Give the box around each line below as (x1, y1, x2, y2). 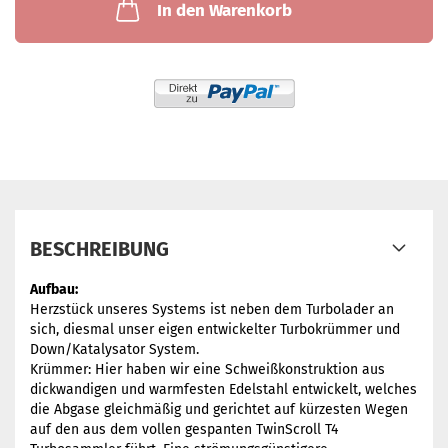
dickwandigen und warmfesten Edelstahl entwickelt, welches (30, 381, 417, 398)
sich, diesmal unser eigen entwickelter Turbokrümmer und (30, 321, 400, 338)
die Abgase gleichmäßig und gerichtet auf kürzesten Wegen (30, 401, 408, 418)
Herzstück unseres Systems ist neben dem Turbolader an (30, 301, 394, 318)
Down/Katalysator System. (30, 341, 199, 358)
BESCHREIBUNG (30, 237, 169, 261)
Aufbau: (30, 281, 78, 298)
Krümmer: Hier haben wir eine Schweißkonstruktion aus (30, 361, 385, 378)
